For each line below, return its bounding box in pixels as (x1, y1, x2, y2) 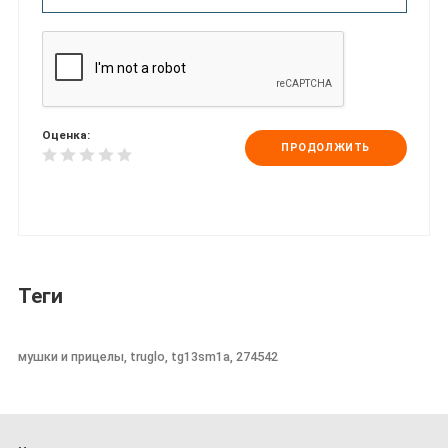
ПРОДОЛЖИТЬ (281, 141, 370, 155)
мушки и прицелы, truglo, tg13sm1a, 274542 (18, 348, 278, 364)
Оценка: (41, 128, 90, 143)
